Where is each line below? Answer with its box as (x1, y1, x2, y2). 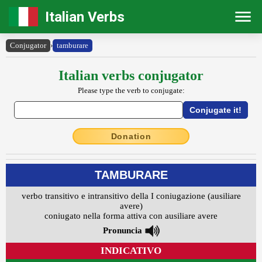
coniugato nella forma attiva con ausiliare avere (44, 211, 218, 221)
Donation (111, 132, 151, 142)
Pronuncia (102, 226, 142, 236)
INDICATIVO (101, 245, 161, 257)
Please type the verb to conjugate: (77, 86, 185, 95)
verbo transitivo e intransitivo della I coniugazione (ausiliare (21, 191, 241, 201)
